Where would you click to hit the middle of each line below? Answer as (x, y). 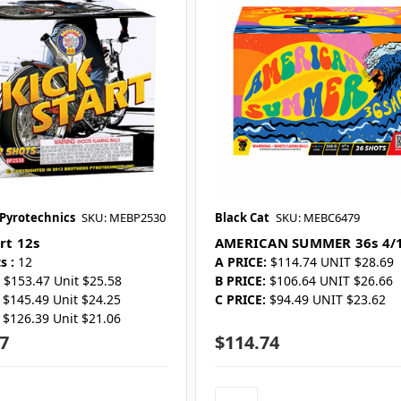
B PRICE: (240, 281)
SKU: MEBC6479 (317, 218)
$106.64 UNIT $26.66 (331, 281)
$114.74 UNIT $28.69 (332, 262)
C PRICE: (240, 300)
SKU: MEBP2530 (123, 218)
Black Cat (242, 218)
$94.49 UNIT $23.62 (327, 300)
